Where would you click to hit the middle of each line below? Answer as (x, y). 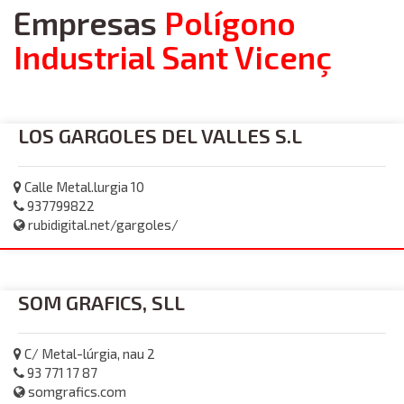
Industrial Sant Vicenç (173, 57)
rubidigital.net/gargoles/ (102, 225)
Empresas (89, 23)
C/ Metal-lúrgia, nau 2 (88, 353)
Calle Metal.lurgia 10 (83, 187)
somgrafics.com (76, 391)
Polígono (230, 23)
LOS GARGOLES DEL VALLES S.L (160, 135)
